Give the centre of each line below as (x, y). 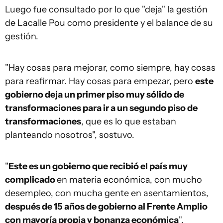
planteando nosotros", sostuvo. (70, 135)
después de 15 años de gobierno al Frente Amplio (106, 207)
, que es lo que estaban (129, 122)
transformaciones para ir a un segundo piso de (101, 108)
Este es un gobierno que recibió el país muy (98, 167)
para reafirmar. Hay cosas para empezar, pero (100, 81)
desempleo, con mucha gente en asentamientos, (107, 193)
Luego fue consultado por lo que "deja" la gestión (106, 10)
